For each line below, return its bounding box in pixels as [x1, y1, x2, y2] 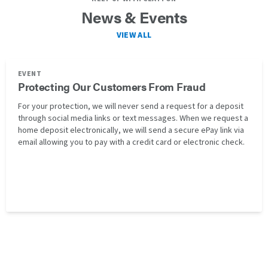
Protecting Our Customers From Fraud [18, 79, 206, 94]
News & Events [81, 6, 187, 28]
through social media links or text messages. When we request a [18, 112, 248, 124]
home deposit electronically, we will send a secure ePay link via [18, 124, 244, 136]
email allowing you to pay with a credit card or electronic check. [18, 136, 245, 148]
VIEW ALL [116, 29, 152, 41]
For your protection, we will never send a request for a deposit [18, 100, 243, 112]
